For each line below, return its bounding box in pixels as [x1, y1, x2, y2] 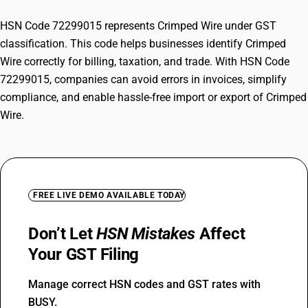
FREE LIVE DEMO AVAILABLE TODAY [33, 190, 185, 200]
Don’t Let [28, 224, 97, 243]
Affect [195, 224, 245, 243]
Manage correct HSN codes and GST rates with [28, 278, 261, 291]
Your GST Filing [28, 245, 140, 264]
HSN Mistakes [96, 224, 196, 243]
